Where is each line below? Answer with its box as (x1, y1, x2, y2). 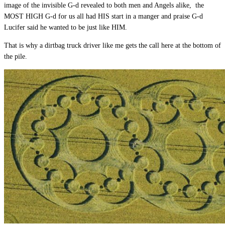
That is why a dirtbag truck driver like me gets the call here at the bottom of (4, 41, 221, 49)
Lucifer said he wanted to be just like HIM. (4, 23, 127, 31)
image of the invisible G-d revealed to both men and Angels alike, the (4, 1, 204, 9)
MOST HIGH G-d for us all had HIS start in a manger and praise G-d (4, 12, 203, 20)
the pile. (4, 52, 27, 60)
